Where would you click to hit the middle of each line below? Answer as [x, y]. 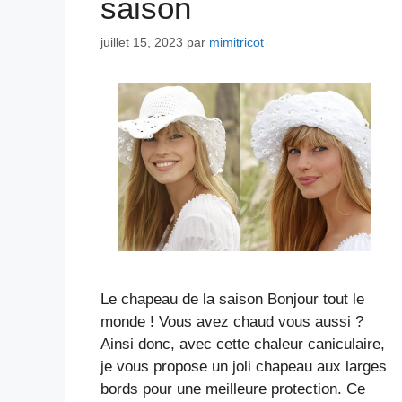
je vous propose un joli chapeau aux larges [244, 366]
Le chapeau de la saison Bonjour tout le [232, 299]
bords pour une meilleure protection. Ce [233, 389]
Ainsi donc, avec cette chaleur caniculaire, [243, 344]
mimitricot [236, 42]
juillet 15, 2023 [142, 42]
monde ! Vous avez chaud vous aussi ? [232, 321]
